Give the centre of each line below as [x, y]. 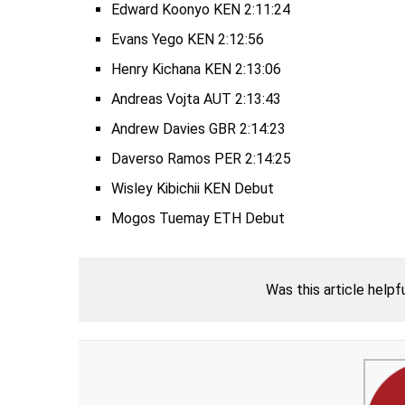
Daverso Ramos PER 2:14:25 [201, 159]
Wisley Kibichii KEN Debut [193, 188]
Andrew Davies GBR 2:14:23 [198, 129]
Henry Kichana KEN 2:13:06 [196, 69]
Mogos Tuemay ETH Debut [198, 218]
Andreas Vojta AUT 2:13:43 [196, 99]
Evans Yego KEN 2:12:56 [188, 39]
